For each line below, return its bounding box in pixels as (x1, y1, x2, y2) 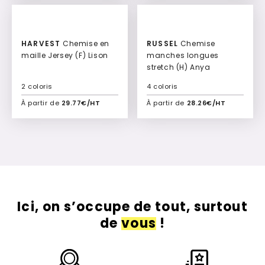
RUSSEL (147, 38, 179, 49)
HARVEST (21, 38, 61, 49)
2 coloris (21, 81, 53, 91)
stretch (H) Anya (147, 62, 211, 72)
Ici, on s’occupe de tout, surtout (17, 197, 248, 216)
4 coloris (147, 81, 178, 91)
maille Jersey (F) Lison (21, 50, 108, 60)
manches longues (147, 50, 219, 60)
